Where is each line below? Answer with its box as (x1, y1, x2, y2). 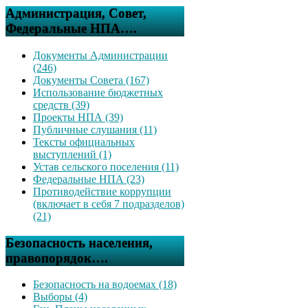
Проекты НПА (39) (33, 111, 123, 123)
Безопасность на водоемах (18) (33, 278, 177, 291)
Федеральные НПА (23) (33, 173, 144, 185)
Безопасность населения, (5, 235, 153, 250)
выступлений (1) (33, 148, 111, 160)
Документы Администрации (33, 49, 168, 61)
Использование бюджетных (33, 86, 163, 98)
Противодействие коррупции (33, 185, 171, 197)
